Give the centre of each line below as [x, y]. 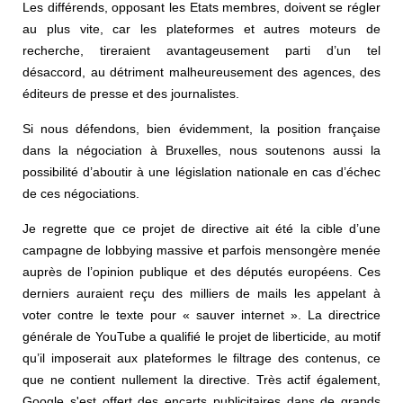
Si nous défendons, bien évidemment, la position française [201, 128]
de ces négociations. [81, 193]
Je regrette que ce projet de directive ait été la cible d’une [201, 228]
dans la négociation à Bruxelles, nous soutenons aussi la [201, 150]
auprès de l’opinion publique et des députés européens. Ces [201, 271]
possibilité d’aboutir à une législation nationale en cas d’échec [201, 171]
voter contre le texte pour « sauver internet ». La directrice [201, 314]
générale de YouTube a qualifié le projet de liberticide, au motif [201, 336]
